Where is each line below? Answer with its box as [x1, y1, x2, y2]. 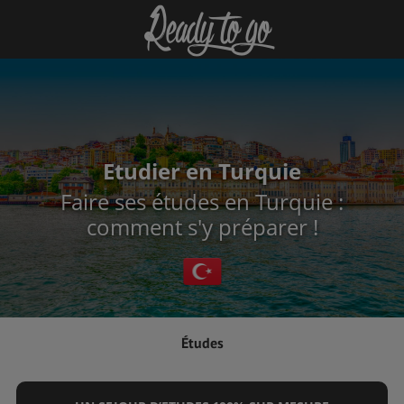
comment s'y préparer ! [86, 212, 318, 242]
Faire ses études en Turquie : [60, 187, 344, 216]
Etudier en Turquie [103, 156, 301, 186]
